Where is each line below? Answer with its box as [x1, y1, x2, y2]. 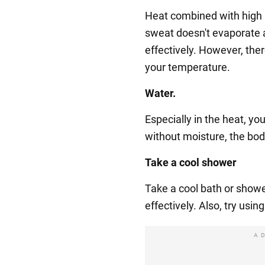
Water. [145, 87, 176, 100]
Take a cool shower [145, 156, 237, 169]
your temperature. [145, 61, 230, 74]
